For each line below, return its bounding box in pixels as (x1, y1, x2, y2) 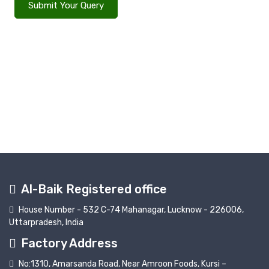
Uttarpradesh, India (9, 217, 83, 228)
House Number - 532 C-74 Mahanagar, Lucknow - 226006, (19, 205, 244, 216)
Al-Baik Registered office (21, 182, 167, 197)
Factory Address (21, 236, 118, 251)
